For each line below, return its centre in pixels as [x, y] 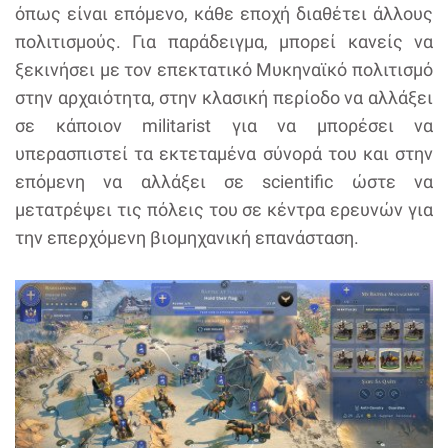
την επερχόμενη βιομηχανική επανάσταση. [187, 237]
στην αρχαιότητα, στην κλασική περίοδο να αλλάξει [224, 97]
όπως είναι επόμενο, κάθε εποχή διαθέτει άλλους [224, 13]
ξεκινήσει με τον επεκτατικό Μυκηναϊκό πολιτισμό [224, 69]
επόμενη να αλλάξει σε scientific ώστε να [224, 181]
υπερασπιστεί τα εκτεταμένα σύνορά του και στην [224, 153]
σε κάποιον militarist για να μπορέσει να [224, 125]
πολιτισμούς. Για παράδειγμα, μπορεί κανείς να [224, 41]
